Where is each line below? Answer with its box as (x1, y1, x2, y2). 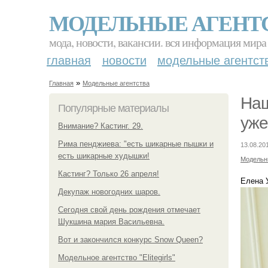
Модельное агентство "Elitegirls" (58, 252, 175, 262)
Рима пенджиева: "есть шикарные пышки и (58, 139, 214, 148)
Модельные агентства (83, 80, 150, 87)
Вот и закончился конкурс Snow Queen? (58, 234, 203, 244)
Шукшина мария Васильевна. (58, 217, 165, 226)
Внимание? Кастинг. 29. (58, 121, 143, 130)
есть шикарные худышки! (58, 151, 150, 160)
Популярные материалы (58, 102, 169, 114)
